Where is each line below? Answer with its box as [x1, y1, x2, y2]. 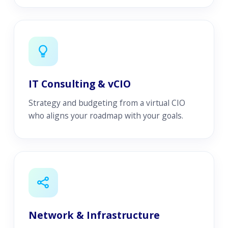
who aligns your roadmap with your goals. [28, 109, 183, 121]
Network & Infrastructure [28, 208, 160, 222]
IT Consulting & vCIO [28, 76, 131, 91]
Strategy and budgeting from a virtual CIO [28, 97, 185, 108]
